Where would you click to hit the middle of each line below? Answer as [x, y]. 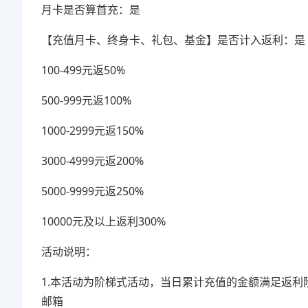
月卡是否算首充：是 [91, 10]
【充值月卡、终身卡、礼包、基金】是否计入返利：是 [173, 40]
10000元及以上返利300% [103, 221]
